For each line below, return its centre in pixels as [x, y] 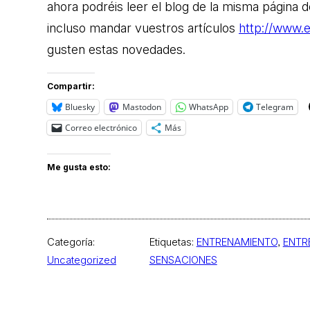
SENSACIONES [183, 259]
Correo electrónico [101, 127]
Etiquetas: [173, 241]
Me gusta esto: [79, 167]
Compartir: [71, 86]
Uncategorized [82, 259]
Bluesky [80, 107]
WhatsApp [209, 107]
